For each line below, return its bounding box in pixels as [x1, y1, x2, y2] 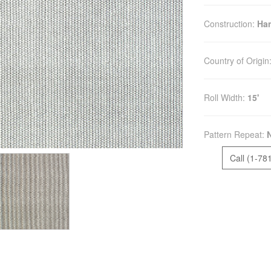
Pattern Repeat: [203, 128, 267, 141]
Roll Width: [203, 91, 247, 104]
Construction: [203, 18, 257, 30]
